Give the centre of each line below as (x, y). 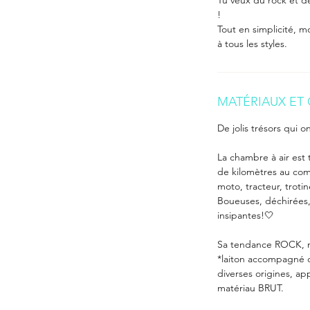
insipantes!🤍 (246, 215)
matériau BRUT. (250, 288)
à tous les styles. (252, 44)
